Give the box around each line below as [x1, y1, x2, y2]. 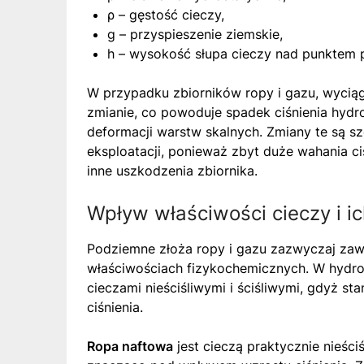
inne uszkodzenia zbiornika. [87, 162, 258, 179]
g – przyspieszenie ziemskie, [107, 25, 283, 42]
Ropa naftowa [87, 337, 173, 354]
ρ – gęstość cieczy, [107, 6, 224, 23]
